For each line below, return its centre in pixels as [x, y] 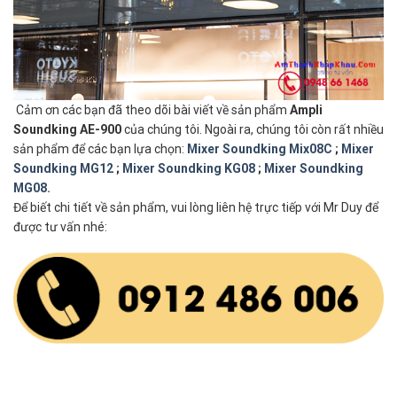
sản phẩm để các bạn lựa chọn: [100, 148]
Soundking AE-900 [69, 129]
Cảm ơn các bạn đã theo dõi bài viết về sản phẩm [152, 109]
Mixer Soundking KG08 [189, 168]
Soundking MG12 [63, 168]
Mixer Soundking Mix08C [260, 148]
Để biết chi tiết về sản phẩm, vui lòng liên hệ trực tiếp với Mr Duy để [196, 207]
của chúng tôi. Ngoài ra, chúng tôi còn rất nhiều [254, 129]
